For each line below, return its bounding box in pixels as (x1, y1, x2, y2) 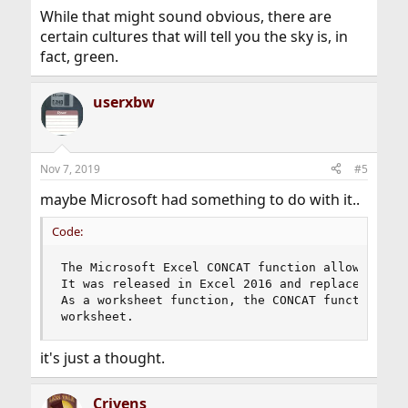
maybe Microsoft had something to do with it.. (39, 189, 360, 209)
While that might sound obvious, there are (39, 5, 331, 26)
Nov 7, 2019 (39, 160, 100, 177)
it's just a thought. (39, 347, 165, 368)
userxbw (92, 91, 155, 112)
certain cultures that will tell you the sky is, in (39, 25, 348, 46)
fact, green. (39, 46, 118, 66)
